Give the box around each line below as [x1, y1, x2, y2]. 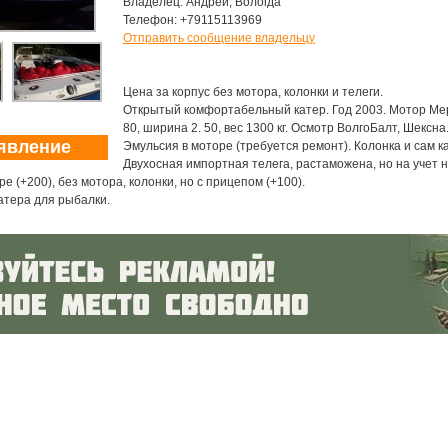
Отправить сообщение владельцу [123, 31, 315, 45]
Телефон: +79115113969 [123, 13, 262, 27]
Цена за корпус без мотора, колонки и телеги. [123, 85, 383, 99]
